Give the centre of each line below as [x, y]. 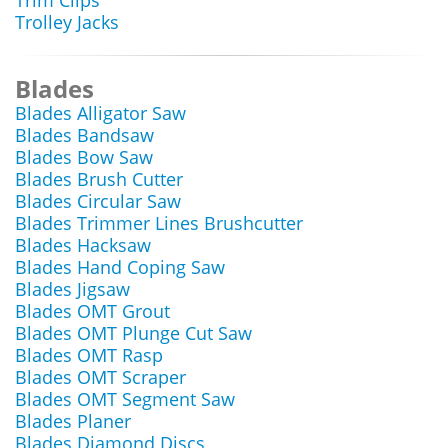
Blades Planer [73, 421]
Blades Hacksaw [83, 245]
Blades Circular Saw [98, 201]
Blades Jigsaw [72, 289]
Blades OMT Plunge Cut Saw [133, 333]
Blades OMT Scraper [100, 377]
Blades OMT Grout [92, 311]
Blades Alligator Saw [100, 113]
